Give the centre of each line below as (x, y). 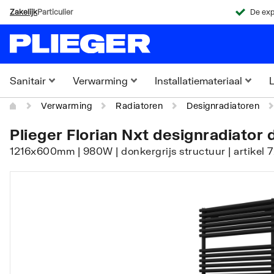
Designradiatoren (223, 106)
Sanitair (28, 80)
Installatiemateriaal (198, 80)
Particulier (55, 12)
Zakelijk (24, 12)
